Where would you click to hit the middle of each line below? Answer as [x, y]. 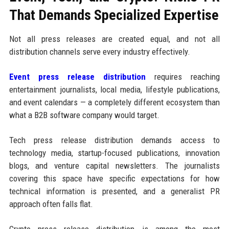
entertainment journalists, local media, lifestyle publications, [114, 89]
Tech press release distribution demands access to [114, 140]
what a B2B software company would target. [84, 115]
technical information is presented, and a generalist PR [114, 191]
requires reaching [183, 76]
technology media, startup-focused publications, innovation [114, 153]
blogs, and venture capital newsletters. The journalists [114, 165]
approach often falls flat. [51, 204]
